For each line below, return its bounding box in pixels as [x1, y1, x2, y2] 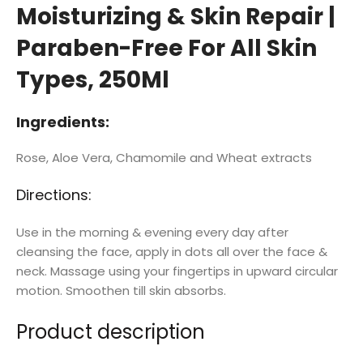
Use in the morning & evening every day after [16, 223, 288, 241]
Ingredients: [16, 111, 109, 132]
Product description [16, 318, 205, 345]
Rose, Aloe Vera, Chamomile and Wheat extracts [16, 148, 312, 166]
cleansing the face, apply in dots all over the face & [16, 242, 327, 260]
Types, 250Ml [16, 63, 169, 96]
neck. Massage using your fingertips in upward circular [16, 262, 338, 280]
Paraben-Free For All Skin [16, 32, 317, 64]
